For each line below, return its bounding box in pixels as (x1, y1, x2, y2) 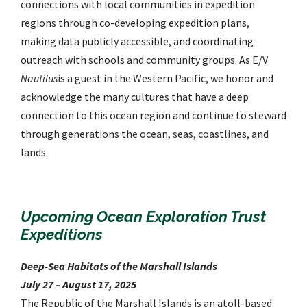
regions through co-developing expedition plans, (21, 16, 249, 30)
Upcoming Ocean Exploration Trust (21, 208, 266, 226)
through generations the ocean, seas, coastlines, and (21, 127, 269, 141)
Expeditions (21, 225, 103, 244)
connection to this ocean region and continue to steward (21, 108, 286, 123)
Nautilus (21, 71, 58, 86)
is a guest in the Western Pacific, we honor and (58, 71, 273, 86)
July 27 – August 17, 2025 (21, 278, 136, 292)
